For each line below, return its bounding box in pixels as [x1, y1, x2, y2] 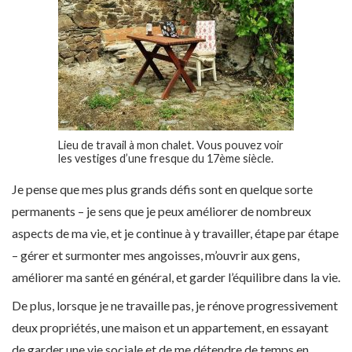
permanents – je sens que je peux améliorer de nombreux [12, 203, 311, 219]
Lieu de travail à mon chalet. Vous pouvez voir [58, 137, 284, 152]
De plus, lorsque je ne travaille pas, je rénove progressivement [12, 298, 338, 313]
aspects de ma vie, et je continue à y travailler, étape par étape [12, 225, 339, 241]
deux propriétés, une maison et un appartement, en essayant [12, 320, 328, 335]
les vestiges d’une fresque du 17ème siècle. [58, 151, 273, 165]
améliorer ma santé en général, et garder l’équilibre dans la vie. [12, 269, 340, 285]
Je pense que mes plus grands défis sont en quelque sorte [12, 181, 313, 197]
